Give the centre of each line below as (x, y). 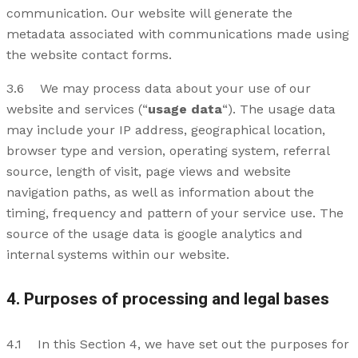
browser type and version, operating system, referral (168, 150)
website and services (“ (77, 109)
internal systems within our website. (118, 254)
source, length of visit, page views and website (149, 171)
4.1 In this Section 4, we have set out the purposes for (178, 344)
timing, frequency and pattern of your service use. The (175, 213)
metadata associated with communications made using (178, 34)
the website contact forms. (89, 54)
